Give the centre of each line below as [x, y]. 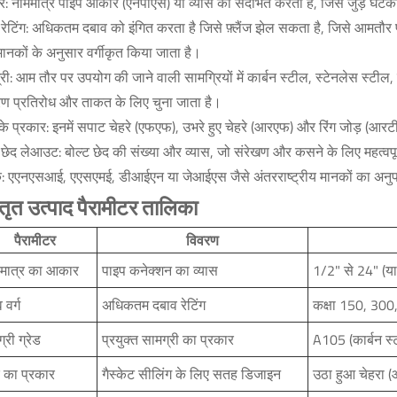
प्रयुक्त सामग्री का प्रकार [168, 339]
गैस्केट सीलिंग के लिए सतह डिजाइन [192, 374]
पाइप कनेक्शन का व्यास [160, 270]
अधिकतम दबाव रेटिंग [154, 304]
